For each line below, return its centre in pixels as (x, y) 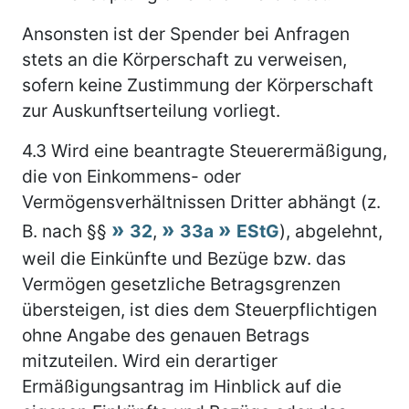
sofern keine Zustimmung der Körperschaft (198, 84)
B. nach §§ (67, 231)
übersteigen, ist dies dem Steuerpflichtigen (199, 309)
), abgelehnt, (331, 231)
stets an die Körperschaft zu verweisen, (184, 59)
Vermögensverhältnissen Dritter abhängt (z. (201, 201)
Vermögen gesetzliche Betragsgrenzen (181, 283)
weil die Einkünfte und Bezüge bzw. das (184, 258)
